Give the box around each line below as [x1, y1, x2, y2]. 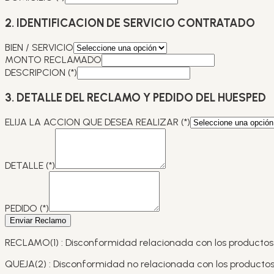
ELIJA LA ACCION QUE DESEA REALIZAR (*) [5, 116, 190, 128]
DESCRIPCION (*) [5, 66, 77, 78]
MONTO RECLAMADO [5, 53, 102, 65]
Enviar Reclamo [10, 216, 66, 226]
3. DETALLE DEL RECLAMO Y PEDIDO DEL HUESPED [5, 91, 266, 105]
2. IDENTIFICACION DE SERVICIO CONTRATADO [5, 15, 255, 30]
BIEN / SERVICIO [5, 41, 73, 53]
